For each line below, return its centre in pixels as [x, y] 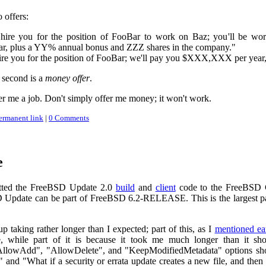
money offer [67, 78]
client [165, 187]
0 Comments [69, 118]
